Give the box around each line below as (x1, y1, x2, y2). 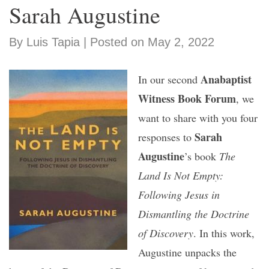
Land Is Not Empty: (138, 168, 223, 183)
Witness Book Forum (138, 91, 236, 106)
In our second (138, 72, 201, 86)
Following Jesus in (138, 187, 220, 202)
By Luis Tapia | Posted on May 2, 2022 (9, 35, 214, 49)
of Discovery (138, 226, 193, 240)
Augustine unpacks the (138, 245, 237, 259)
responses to (138, 130, 195, 144)
